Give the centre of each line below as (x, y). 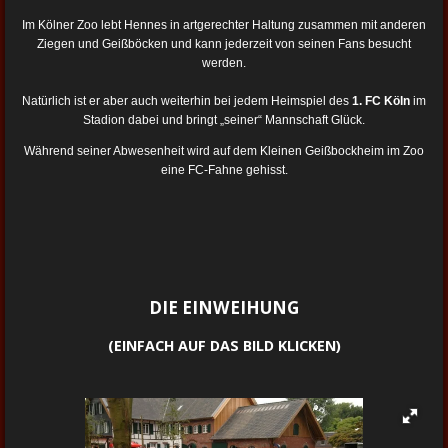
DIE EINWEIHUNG (224, 308)
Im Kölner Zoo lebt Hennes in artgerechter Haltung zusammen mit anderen (224, 25)
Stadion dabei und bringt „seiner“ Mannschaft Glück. (224, 120)
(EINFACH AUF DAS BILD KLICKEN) (224, 346)
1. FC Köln (381, 101)
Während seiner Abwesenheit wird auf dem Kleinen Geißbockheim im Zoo (224, 151)
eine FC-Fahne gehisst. (224, 170)
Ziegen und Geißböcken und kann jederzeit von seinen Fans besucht (224, 44)
